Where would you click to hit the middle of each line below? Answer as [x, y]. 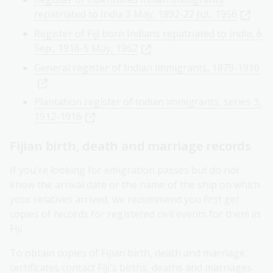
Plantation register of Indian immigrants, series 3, [148, 102]
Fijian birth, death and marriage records [130, 146]
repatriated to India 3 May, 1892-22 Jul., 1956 [136, 14]
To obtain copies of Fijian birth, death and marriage [127, 253]
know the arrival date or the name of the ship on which [135, 185]
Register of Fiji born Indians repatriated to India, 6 [148, 34]
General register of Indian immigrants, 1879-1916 [147, 68]
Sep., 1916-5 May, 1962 [86, 48]
